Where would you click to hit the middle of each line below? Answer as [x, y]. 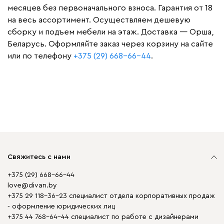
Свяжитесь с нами [39, 157]
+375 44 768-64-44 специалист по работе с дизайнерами [103, 217]
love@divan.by [32, 185]
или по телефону [40, 56]
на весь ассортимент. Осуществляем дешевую [99, 20]
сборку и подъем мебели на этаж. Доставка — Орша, [110, 32]
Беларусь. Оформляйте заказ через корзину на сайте [110, 44]
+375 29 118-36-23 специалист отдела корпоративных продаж [111, 196]
